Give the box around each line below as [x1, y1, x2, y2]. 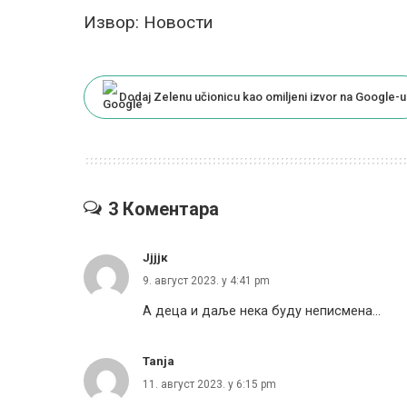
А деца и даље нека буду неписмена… [143, 303, 381, 319]
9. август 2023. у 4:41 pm [143, 273, 270, 287]
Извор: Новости [84, 11, 213, 33]
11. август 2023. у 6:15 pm [143, 377, 276, 391]
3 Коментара [108, 197, 219, 220]
